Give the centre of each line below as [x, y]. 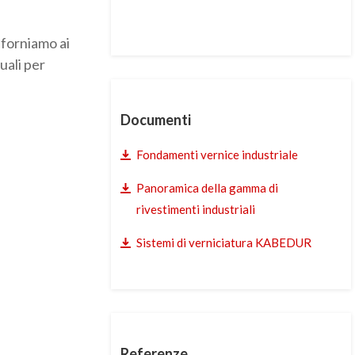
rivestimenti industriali [195, 209]
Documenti [155, 120]
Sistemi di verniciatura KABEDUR [223, 242]
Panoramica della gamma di [207, 188]
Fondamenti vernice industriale [217, 155]
